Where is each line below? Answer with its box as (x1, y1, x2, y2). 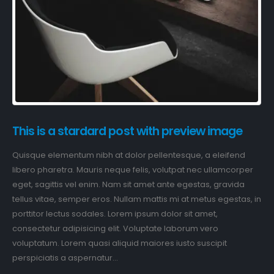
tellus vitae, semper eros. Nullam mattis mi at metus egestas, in (12, 193, 261, 206)
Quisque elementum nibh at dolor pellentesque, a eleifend (12, 149, 245, 161)
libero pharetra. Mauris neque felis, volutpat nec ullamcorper (12, 164, 253, 176)
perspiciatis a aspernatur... (12, 252, 118, 264)
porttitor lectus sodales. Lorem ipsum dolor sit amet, (12, 208, 218, 220)
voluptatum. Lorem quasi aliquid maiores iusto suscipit (12, 237, 227, 250)
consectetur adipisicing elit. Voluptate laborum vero (12, 223, 218, 235)
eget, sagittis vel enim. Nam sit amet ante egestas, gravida (12, 179, 245, 191)
